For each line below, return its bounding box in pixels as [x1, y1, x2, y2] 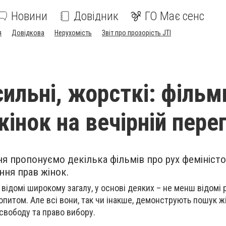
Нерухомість [54, 29, 92, 37]
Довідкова [12, 29, 44, 37]
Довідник [74, 9, 119, 23]
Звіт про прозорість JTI [102, 29, 171, 37]
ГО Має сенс [145, 9, 204, 23]
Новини [11, 9, 47, 23]
